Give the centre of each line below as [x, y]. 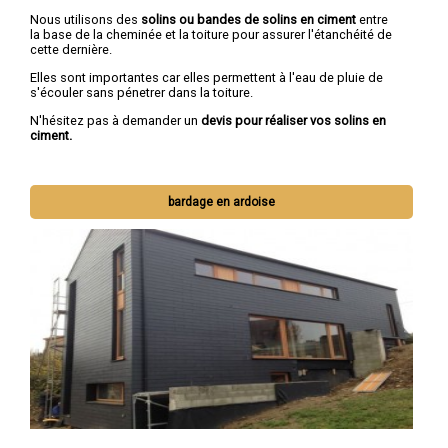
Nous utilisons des [85, 20]
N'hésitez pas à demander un [115, 120]
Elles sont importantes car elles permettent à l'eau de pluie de [206, 77]
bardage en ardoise [222, 202]
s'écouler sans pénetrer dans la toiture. [141, 92]
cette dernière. [71, 50]
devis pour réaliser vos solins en [293, 120]
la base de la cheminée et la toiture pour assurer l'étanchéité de [211, 35]
